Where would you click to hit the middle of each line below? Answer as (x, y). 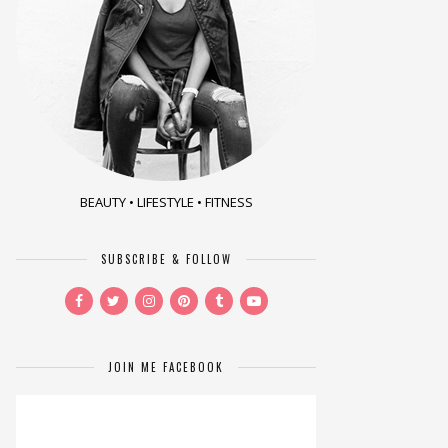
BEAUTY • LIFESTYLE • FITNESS (166, 201)
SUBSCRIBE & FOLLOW (166, 258)
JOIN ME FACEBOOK (166, 366)
